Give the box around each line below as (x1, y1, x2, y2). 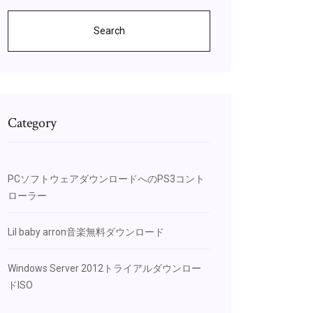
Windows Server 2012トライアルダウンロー (8, 263, 201, 274)
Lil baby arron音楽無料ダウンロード (8, 226, 164, 238)
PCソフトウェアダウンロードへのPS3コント (8, 173, 205, 184)
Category (8, 114, 57, 132)
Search (93, 25, 125, 36)
